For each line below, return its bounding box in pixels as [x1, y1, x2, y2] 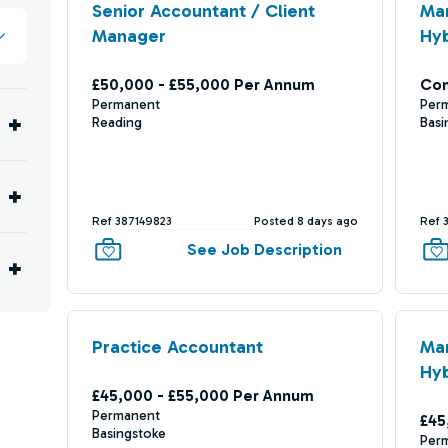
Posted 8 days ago [254, 214, 359, 228]
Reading [91, 114, 142, 131]
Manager [91, 25, 166, 47]
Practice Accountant [91, 336, 263, 358]
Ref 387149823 [91, 214, 172, 228]
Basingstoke [91, 425, 166, 442]
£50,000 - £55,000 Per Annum [91, 75, 315, 94]
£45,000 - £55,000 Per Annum [91, 386, 314, 405]
